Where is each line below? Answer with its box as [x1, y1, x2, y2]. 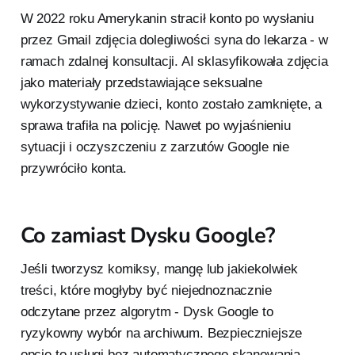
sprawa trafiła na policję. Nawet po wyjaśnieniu [20, 118, 291, 134]
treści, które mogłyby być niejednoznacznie [20, 283, 272, 299]
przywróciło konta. [20, 161, 127, 177]
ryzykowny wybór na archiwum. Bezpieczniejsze [20, 326, 303, 342]
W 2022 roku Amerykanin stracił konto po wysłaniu [20, 11, 314, 27]
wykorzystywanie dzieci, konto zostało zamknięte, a [20, 97, 323, 113]
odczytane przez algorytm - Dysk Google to [20, 304, 273, 320]
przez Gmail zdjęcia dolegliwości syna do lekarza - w [20, 32, 328, 48]
